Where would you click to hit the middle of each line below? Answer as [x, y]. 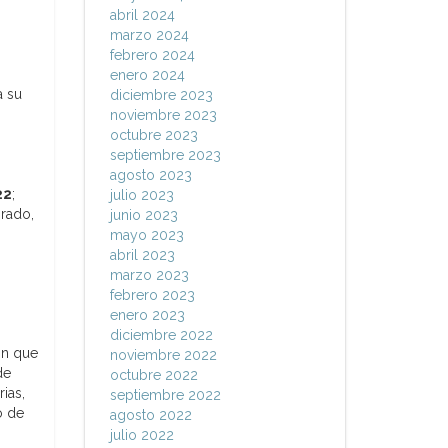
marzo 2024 [149, 35]
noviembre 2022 [163, 355]
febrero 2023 [152, 295]
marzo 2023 [149, 275]
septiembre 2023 [165, 155]
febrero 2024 [152, 55]
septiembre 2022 [165, 395]
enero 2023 [147, 315]
